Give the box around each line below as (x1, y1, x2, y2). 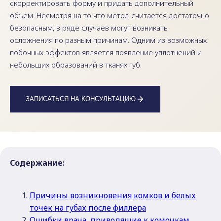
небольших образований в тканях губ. (10, 60, 142, 70)
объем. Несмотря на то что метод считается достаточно (10, 10, 209, 20)
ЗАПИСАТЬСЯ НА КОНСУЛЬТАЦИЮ (26, 95, 136, 103)
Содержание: (10, 157, 65, 168)
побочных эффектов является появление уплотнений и (10, 47, 202, 57)
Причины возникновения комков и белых (30, 190, 196, 201)
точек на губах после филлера (30, 202, 146, 213)
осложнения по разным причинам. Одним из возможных (10, 35, 207, 45)
